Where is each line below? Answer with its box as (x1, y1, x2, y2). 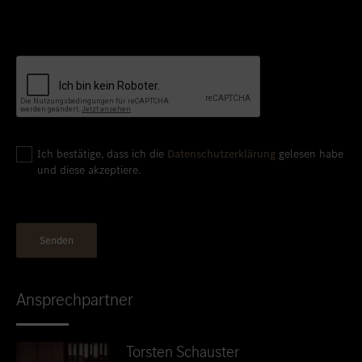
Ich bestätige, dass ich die (37, 146, 167, 162)
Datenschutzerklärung (167, 146, 276, 162)
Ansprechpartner (16, 288, 133, 311)
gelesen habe (276, 146, 343, 162)
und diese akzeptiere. (37, 162, 141, 178)
